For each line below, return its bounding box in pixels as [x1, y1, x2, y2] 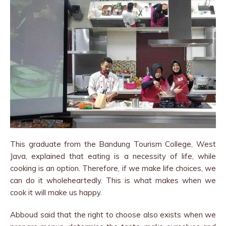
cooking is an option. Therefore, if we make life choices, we [10, 163, 216, 173]
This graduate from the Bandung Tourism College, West [10, 139, 216, 149]
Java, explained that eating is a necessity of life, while [10, 151, 216, 161]
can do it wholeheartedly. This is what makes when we [10, 175, 216, 185]
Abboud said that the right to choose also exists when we [10, 209, 216, 219]
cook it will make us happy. [10, 187, 102, 197]
